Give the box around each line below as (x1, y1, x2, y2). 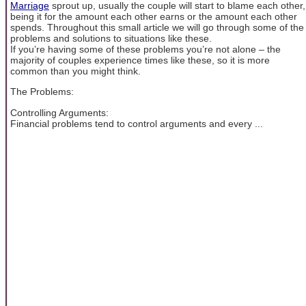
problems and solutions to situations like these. (10, 32, 212, 44)
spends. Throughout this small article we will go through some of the (10, 21, 304, 33)
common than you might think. (10, 65, 141, 76)
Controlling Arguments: (10, 107, 109, 118)
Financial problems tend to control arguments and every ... (10, 117, 263, 129)
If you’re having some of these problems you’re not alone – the (10, 43, 281, 55)
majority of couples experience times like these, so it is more (10, 54, 270, 66)
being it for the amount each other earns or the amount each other (10, 10, 297, 22)
